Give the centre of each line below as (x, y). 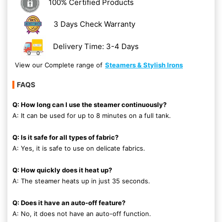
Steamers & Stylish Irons (144, 65)
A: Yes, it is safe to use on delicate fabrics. (79, 148)
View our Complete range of (59, 65)
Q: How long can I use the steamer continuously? (89, 105)
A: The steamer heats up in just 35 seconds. (81, 181)
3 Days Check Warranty (94, 24)
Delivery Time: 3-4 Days (96, 46)
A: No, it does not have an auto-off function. (82, 214)
